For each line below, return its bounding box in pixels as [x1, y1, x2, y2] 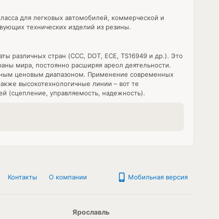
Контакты [8, 173, 37, 181]
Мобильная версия [126, 173, 188, 181]
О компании [49, 173, 87, 181]
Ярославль [72, 208, 109, 216]
